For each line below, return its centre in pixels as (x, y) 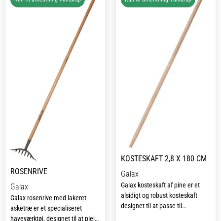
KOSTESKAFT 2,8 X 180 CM (164, 158)
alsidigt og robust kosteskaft (159, 195)
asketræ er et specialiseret (46, 208)
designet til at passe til (151, 205)
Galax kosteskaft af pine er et (160, 185)
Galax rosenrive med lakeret (48, 198)
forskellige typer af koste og (158, 216)
